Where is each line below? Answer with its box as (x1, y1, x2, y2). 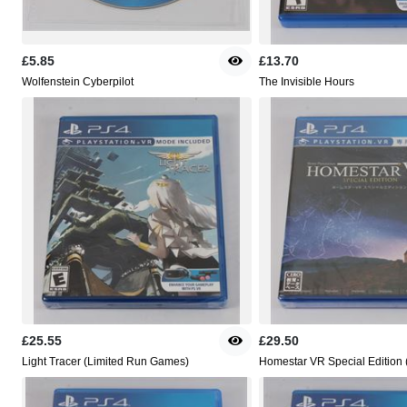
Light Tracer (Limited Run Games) (22, 355, 189, 369)
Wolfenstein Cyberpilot (22, 75, 134, 89)
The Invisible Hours (258, 75, 354, 89)
